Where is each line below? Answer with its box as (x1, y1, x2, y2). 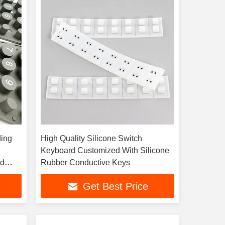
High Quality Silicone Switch (40, 134, 142, 143)
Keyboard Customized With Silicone (40, 146, 169, 155)
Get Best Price (82, 181, 148, 192)
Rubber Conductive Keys (40, 158, 130, 167)
